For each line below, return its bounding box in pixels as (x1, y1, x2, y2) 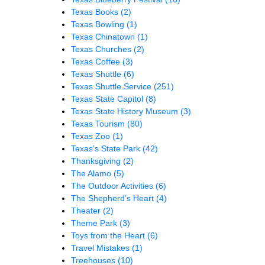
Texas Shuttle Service (71, 81, 154, 91)
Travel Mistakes (71, 243, 132, 253)
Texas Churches (71, 44, 134, 54)
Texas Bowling (71, 19, 127, 29)
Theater (71, 205, 103, 215)
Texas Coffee (71, 56, 122, 66)
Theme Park (71, 218, 119, 228)
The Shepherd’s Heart (71, 193, 156, 203)
